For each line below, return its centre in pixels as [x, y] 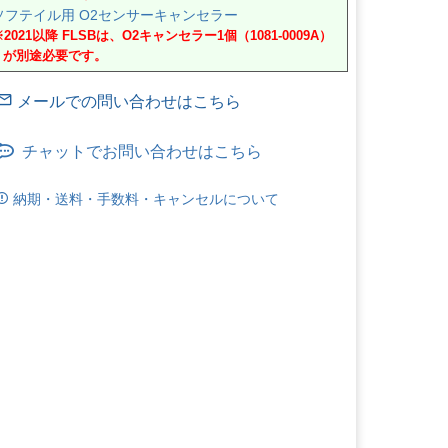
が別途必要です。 [55, 56]
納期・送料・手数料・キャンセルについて [143, 199]
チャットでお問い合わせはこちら [137, 152]
